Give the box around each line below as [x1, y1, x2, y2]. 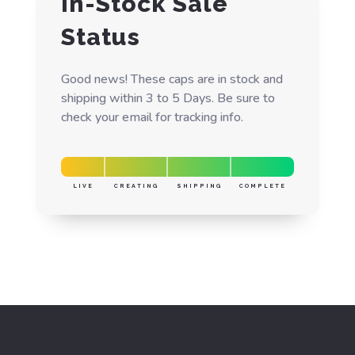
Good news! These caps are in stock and [60, 70, 283, 88]
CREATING [114, 181, 159, 189]
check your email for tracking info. [60, 108, 243, 126]
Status [60, 22, 140, 51]
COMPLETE [239, 181, 286, 189]
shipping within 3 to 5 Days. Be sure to [60, 89, 275, 107]
